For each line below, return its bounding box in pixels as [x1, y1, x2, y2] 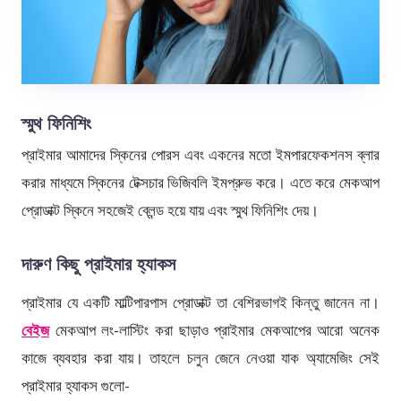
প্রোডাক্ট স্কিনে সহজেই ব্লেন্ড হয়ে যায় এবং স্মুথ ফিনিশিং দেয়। [21, 200, 319, 219]
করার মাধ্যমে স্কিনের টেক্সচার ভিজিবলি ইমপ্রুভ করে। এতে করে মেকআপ [21, 173, 380, 192]
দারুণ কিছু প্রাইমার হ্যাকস [21, 252, 175, 275]
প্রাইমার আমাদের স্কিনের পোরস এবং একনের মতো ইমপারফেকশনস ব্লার [21, 145, 380, 164]
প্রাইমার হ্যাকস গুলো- [21, 376, 130, 395]
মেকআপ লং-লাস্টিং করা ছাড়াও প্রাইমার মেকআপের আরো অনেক [49, 320, 380, 339]
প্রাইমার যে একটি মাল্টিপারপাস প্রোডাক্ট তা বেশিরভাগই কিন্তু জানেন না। [21, 293, 380, 311]
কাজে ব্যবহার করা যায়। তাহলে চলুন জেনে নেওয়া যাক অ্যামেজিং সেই [21, 348, 380, 367]
